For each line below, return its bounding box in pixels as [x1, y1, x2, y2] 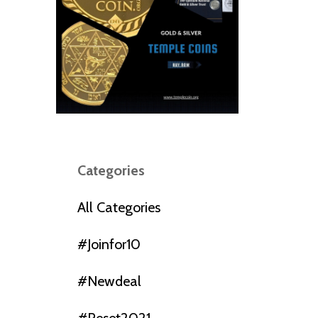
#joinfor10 [77, 236, 141, 253]
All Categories [77, 199, 160, 216]
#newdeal [77, 273, 141, 290]
